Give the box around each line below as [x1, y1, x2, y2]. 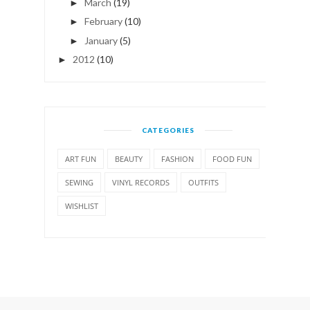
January [84, 34, 118, 46]
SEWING [65, 177, 93, 188]
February [84, 15, 122, 28]
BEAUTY [115, 154, 143, 165]
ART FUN [65, 154, 96, 165]
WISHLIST [65, 201, 98, 212]
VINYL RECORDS [112, 177, 170, 188]
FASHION [161, 154, 194, 165]
